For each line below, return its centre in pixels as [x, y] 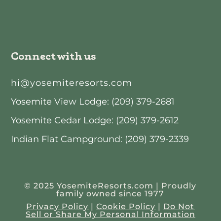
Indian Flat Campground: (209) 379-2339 [100, 139]
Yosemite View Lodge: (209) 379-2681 [93, 102]
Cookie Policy [126, 207]
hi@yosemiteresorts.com [72, 83]
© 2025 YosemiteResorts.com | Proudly [110, 186]
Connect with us [54, 56]
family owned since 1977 [110, 194]
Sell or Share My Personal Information [110, 215]
